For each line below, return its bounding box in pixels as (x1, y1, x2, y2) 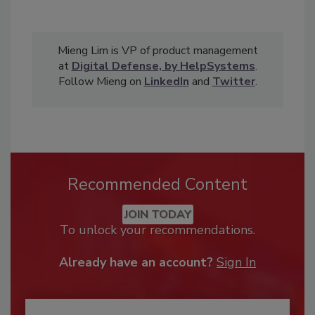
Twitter (212, 74, 255, 90)
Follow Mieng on (58, 74, 144, 90)
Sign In (217, 254, 256, 271)
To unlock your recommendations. (60, 221, 255, 239)
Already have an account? (59, 254, 213, 271)
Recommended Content (67, 173, 247, 196)
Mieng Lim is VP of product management (57, 43, 258, 59)
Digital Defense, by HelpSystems (71, 58, 255, 75)
